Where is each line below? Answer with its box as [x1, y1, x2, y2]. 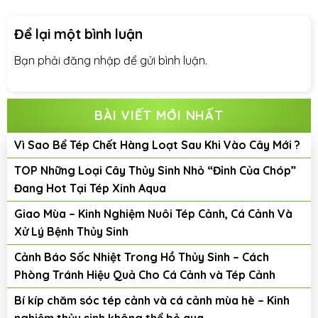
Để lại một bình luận [14, 26, 146, 43]
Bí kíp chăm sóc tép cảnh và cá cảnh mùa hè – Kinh [14, 292, 290, 307]
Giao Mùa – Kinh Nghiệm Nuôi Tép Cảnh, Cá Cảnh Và [14, 206, 292, 221]
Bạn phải [14, 53, 63, 67]
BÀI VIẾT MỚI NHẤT [94, 106, 224, 124]
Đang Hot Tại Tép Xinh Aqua [14, 180, 166, 195]
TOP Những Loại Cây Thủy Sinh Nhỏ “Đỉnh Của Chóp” [14, 163, 296, 177]
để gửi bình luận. [121, 53, 207, 67]
